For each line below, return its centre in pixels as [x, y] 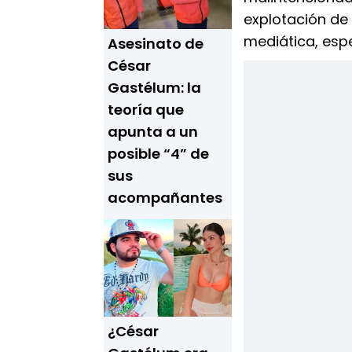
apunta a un [153, 132]
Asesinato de [156, 44]
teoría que [146, 110]
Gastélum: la [154, 88]
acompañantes [165, 198]
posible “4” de [158, 154]
